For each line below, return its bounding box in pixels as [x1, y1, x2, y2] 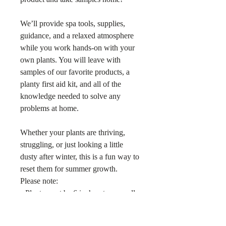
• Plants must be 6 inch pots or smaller [20, 189, 141, 197]
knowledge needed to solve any [20, 92, 121, 100]
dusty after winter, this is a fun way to [20, 152, 139, 161]
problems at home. [20, 104, 81, 112]
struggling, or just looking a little [20, 140, 123, 149]
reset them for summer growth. [20, 164, 118, 173]
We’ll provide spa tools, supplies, [20, 19, 125, 28]
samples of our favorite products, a [20, 68, 130, 76]
